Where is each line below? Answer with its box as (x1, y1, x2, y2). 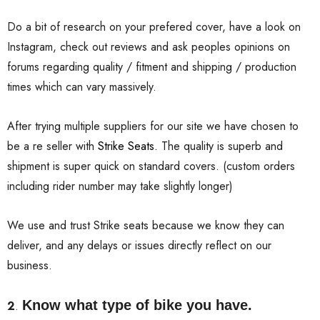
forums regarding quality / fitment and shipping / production (7, 59, 296, 76)
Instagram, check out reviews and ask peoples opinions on (7, 39, 290, 56)
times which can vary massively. (7, 79, 156, 96)
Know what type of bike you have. (22, 297, 252, 314)
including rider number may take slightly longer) (7, 178, 233, 195)
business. (7, 257, 52, 274)
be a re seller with (7, 138, 98, 155)
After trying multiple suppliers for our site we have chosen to (7, 118, 299, 135)
